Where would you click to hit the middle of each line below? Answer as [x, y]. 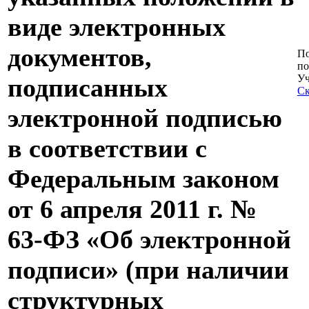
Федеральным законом [143, 179]
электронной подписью [145, 118]
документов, [80, 58]
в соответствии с [107, 149]
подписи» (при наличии [148, 270]
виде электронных [117, 27]
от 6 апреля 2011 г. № [132, 209]
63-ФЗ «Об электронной [149, 240]
